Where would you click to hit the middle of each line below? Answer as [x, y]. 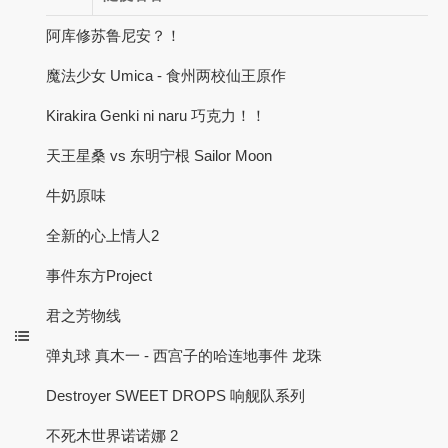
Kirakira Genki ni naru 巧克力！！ [156, 115]
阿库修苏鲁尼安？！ [113, 35]
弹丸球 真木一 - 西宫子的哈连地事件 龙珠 [184, 355]
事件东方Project [99, 275]
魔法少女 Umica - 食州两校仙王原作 [166, 75]
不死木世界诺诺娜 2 [112, 435]
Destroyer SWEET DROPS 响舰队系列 [175, 395]
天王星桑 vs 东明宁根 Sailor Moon [159, 155]
